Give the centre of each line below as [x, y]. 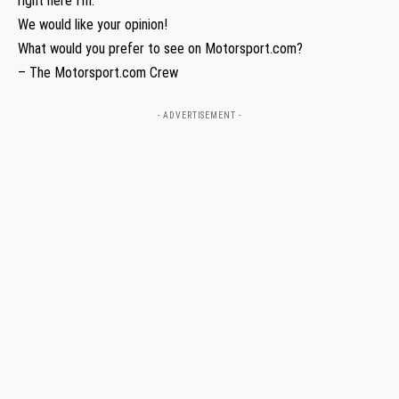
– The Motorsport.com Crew [98, 72]
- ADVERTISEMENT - [199, 115]
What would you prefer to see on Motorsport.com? [160, 48]
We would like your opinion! [93, 24]
